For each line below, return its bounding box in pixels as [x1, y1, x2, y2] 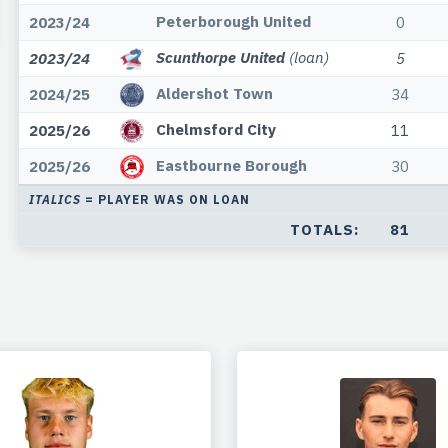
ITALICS [28, 192, 81, 208]
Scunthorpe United [155, 47, 285, 68]
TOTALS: [289, 220, 359, 240]
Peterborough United [155, 11, 311, 32]
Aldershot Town [155, 83, 273, 104]
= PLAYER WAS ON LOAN [80, 192, 250, 208]
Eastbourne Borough [155, 155, 307, 176]
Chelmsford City [155, 119, 276, 140]
